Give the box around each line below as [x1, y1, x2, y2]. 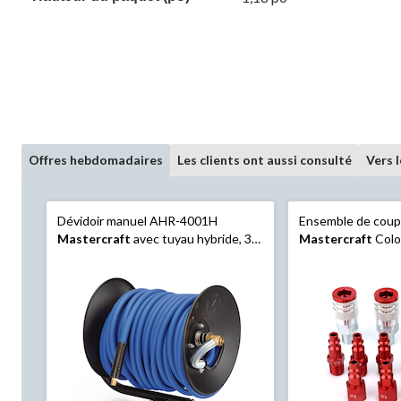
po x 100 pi [57, 248, 117, 264]
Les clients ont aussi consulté [177, 151, 352, 167]
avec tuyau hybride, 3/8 [131, 230, 263, 246]
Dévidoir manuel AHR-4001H [57, 212, 218, 228]
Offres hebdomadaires [29, 151, 163, 167]
